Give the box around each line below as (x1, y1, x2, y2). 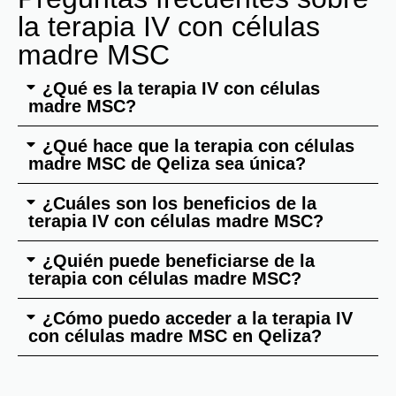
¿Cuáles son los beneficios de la (42, 194, 316, 214)
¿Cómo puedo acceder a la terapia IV (42, 308, 353, 329)
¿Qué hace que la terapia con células (42, 136, 354, 156)
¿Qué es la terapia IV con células (42, 79, 320, 99)
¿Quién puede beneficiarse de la (42, 251, 315, 271)
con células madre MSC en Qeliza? (28, 326, 322, 346)
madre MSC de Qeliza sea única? (28, 154, 306, 174)
